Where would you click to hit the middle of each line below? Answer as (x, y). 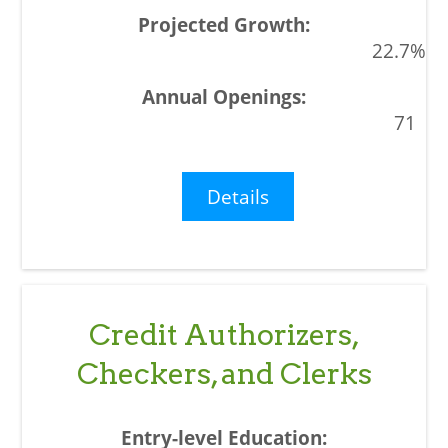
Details (238, 197)
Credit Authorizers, (224, 335)
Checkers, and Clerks (224, 374)
